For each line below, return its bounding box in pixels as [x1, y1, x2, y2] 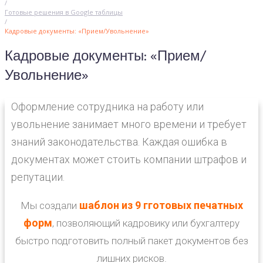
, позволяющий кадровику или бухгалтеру [52, 217, 240, 229]
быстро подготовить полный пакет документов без [15, 234, 248, 247]
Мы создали [20, 199, 77, 211]
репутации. [11, 170, 65, 183]
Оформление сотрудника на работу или [11, 100, 204, 113]
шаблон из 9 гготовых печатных [76, 198, 243, 211]
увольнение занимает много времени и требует [11, 117, 247, 130]
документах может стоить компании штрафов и [11, 153, 247, 166]
